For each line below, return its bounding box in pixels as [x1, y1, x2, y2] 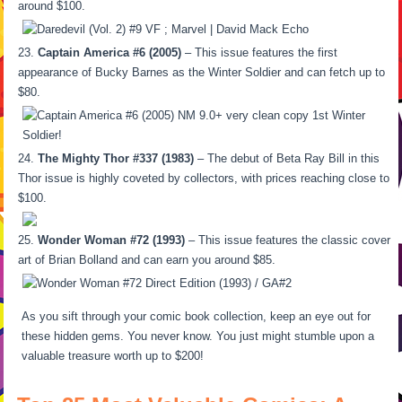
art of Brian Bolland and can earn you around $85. [18, 252, 276, 267]
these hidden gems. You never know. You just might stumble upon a [22, 328, 375, 343]
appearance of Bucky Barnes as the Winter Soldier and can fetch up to [18, 65, 386, 79]
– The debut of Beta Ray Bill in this [194, 152, 380, 166]
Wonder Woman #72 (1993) [38, 232, 186, 247]
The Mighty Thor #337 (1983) [38, 152, 195, 166]
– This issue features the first [181, 45, 338, 59]
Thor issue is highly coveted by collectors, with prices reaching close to [18, 171, 390, 186]
